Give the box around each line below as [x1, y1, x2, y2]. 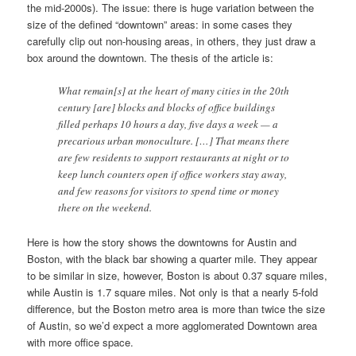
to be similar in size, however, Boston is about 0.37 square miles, [27, 267, 328, 283]
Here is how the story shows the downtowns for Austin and [27, 234, 297, 250]
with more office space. [27, 334, 134, 350]
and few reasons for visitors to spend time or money [58, 184, 280, 199]
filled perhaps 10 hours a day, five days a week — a [58, 117, 279, 132]
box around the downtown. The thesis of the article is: [27, 50, 274, 66]
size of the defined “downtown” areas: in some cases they [27, 17, 293, 33]
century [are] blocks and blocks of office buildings [58, 100, 276, 115]
